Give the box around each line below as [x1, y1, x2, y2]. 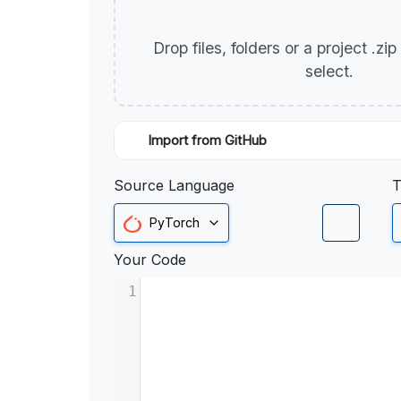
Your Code [114, 251, 186, 269]
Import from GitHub [148, 132, 267, 149]
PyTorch [149, 215, 200, 230]
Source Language [114, 176, 235, 194]
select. [304, 62, 358, 81]
